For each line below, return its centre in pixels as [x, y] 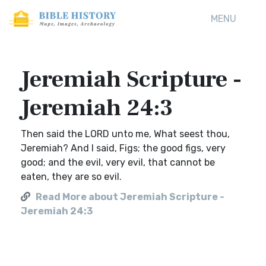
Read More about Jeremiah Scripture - [130, 197]
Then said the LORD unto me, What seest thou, [125, 134]
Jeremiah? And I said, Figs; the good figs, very [123, 148]
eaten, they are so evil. [71, 177]
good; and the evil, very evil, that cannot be [118, 162]
